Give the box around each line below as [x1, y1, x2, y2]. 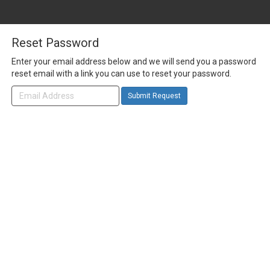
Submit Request [127, 92, 181, 100]
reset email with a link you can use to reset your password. [11, 69, 231, 78]
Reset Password [11, 36, 99, 50]
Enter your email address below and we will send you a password [11, 57, 256, 66]
